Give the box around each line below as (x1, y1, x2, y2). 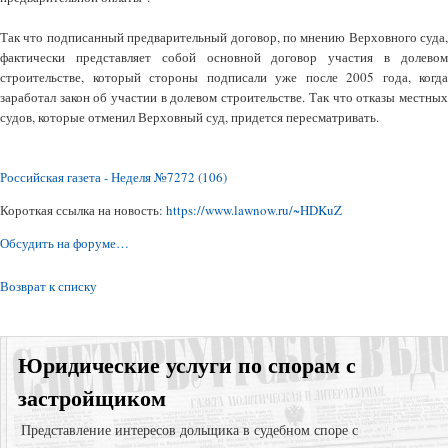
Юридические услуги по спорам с (18, 348, 356, 381)
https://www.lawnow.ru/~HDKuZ (166, 201, 342, 219)
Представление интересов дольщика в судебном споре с (21, 420, 358, 439)
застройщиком (18, 381, 166, 414)
